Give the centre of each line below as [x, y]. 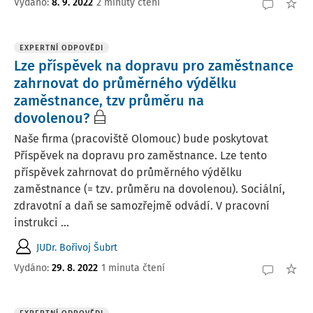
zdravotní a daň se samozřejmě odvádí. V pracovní [142, 206]
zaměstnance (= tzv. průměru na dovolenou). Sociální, [150, 189]
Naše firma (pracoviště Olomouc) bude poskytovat [141, 139]
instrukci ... [42, 223]
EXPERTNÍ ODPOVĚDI [61, 48]
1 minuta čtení [133, 268]
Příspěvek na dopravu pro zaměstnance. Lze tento [140, 155]
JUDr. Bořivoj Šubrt [77, 247]
